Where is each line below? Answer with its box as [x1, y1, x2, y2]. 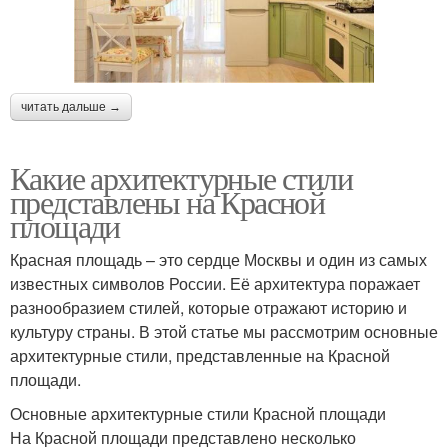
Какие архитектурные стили [10, 156, 352, 200]
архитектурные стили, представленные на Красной [10, 344, 390, 368]
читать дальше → [21, 100, 121, 115]
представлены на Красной [10, 180, 325, 224]
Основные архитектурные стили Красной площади [10, 402, 386, 426]
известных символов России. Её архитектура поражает [10, 272, 420, 296]
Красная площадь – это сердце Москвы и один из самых [10, 248, 427, 272]
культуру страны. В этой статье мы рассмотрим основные [10, 320, 438, 344]
